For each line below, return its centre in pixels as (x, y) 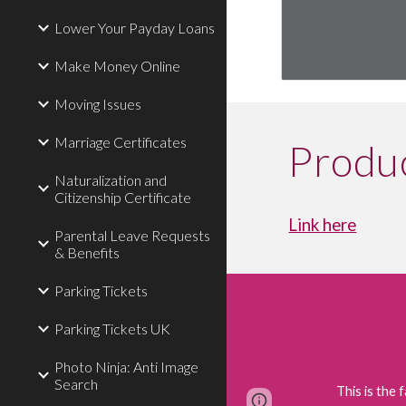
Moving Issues (98, 104)
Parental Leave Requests (132, 235)
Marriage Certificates (121, 142)
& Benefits (87, 252)
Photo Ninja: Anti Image (126, 367)
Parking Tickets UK (112, 329)
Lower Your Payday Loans (135, 28)
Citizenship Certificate (123, 197)
